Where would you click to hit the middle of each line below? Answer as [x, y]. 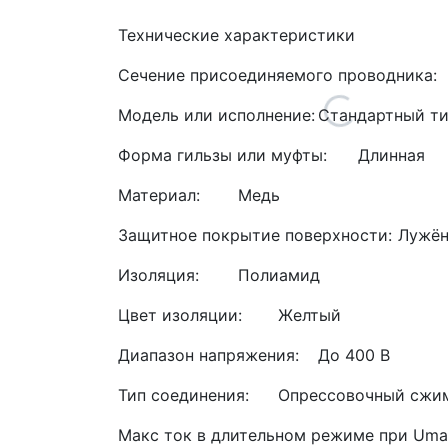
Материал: [159, 195]
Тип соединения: [183, 395]
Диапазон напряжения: [208, 355]
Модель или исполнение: [216, 115]
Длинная [391, 155]
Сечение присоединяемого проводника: [277, 75]
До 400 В [354, 355]
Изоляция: [158, 275]
